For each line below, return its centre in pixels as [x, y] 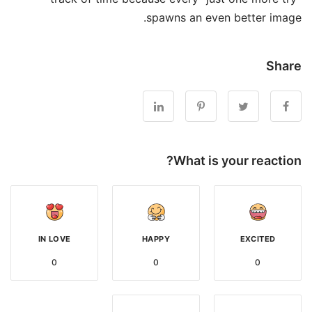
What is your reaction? [237, 160]
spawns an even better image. [224, 17]
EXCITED [258, 239]
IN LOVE [54, 239]
